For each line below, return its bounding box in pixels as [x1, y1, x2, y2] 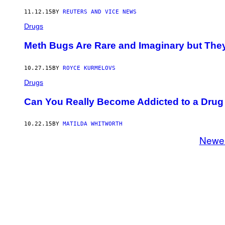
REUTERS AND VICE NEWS [63, 9, 137, 16]
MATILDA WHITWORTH [63, 121, 123, 128]
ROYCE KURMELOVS [63, 64, 116, 71]
